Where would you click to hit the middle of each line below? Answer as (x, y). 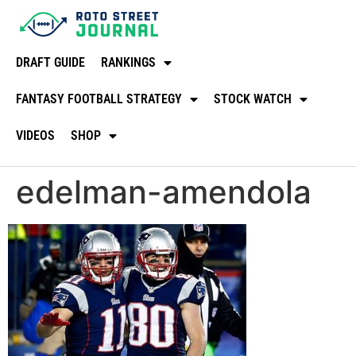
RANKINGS (128, 62)
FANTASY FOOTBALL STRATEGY (99, 99)
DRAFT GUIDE (50, 62)
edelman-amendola (164, 192)
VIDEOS (35, 135)
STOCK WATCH (253, 99)
